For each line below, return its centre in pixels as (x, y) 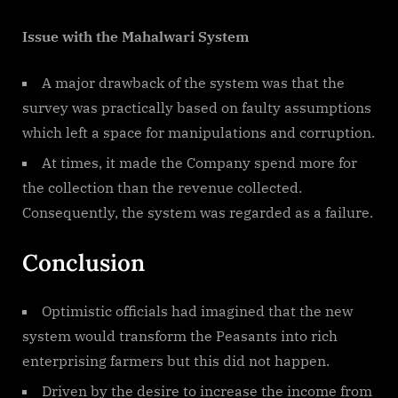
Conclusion (84, 262)
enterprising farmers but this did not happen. (176, 360)
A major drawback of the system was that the (193, 82)
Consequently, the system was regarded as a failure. (198, 212)
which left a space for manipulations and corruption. (199, 132)
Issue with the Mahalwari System (135, 36)
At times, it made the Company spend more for (199, 162)
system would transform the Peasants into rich (180, 335)
